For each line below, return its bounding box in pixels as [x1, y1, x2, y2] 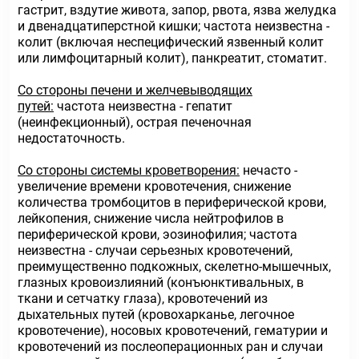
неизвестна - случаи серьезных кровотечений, [18, 243, 292, 258]
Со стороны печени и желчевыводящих [18, 83, 252, 98]
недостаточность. [18, 131, 125, 146]
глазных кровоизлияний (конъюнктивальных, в [18, 275, 304, 290]
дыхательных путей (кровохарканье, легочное [18, 307, 294, 322]
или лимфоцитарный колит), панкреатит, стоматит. [18, 50, 327, 66]
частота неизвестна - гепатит [54, 99, 232, 114]
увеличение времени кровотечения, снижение [18, 179, 291, 194]
